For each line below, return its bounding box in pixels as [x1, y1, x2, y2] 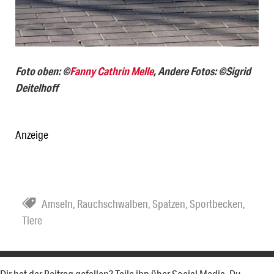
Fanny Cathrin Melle [70, 64, 154, 78]
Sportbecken [190, 197, 243, 211]
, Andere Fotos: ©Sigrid [154, 64, 251, 78]
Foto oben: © [15, 64, 70, 78]
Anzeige [15, 128, 48, 142]
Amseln [42, 197, 73, 211]
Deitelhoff [15, 81, 58, 95]
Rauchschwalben [77, 197, 148, 211]
